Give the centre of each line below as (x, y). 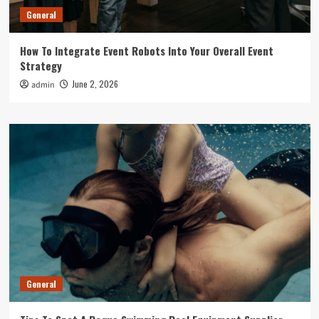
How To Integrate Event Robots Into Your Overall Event (146, 51)
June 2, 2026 (95, 84)
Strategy (41, 66)
